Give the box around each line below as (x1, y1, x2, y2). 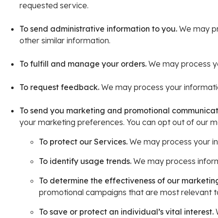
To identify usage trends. (39, 156, 131, 166)
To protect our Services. (39, 137, 127, 146)
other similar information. (19, 36, 110, 45)
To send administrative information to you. (19, 24, 179, 34)
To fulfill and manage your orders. (19, 59, 146, 69)
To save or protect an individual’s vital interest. (39, 207, 214, 217)
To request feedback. (19, 82, 101, 92)
